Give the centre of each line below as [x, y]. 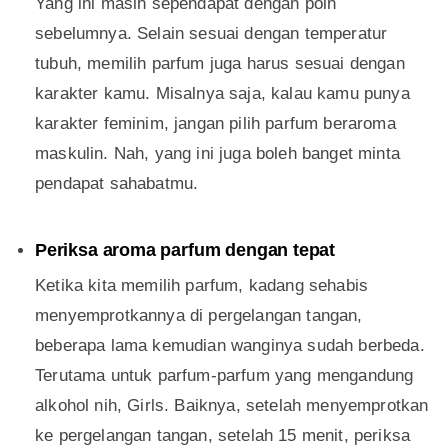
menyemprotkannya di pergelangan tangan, [199, 316]
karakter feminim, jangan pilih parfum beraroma [215, 124]
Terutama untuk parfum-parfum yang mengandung [224, 376]
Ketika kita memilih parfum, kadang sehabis [202, 286]
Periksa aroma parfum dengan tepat [185, 250]
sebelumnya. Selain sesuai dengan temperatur [211, 34]
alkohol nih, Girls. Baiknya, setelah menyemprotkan [232, 406]
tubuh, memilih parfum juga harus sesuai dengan [220, 64]
